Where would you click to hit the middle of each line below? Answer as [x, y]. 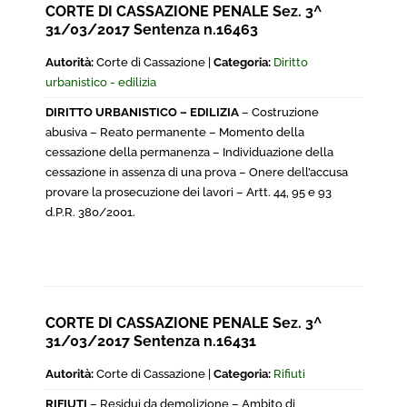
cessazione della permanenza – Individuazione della [189, 152]
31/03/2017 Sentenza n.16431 [151, 341]
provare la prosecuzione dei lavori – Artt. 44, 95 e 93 [189, 192]
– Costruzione [279, 112]
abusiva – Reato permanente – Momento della [175, 132]
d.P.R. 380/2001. [90, 212]
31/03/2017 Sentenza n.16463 [152, 30]
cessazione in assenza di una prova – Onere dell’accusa [197, 172]
